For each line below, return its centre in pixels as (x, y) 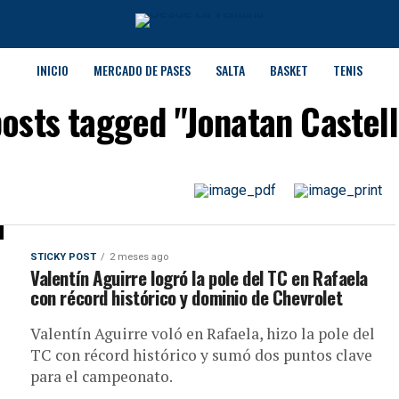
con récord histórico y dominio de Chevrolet (187, 297)
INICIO (53, 70)
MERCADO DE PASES (142, 70)
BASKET (289, 70)
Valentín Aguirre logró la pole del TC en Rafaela (199, 277)
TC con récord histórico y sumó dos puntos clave (201, 355)
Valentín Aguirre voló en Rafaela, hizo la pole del (203, 334)
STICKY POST (63, 257)
